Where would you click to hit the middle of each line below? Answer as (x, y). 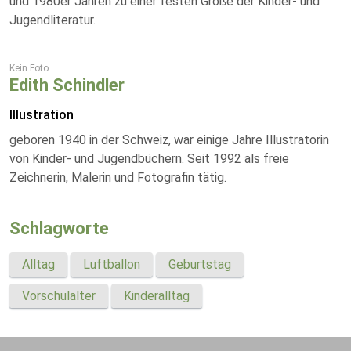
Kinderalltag (157, 296)
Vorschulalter (59, 296)
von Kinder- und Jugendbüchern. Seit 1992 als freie (149, 159)
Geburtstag (200, 264)
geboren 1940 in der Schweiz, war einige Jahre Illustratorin (169, 140)
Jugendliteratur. (52, 20)
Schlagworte (59, 228)
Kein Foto (29, 68)
